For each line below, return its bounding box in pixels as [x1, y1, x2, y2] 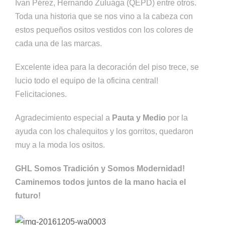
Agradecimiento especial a [15, 113, 112, 122]
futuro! [15, 191, 41, 200]
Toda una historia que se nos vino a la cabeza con [15, 12, 193, 21]
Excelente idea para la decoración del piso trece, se [15, 62, 199, 71]
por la [166, 113, 188, 122]
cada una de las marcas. [15, 39, 102, 48]
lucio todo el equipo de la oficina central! [15, 76, 158, 85]
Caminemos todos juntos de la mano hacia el [15, 177, 186, 186]
